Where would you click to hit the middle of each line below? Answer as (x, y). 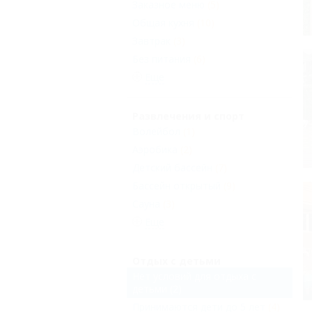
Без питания (162, 59)
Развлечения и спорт (188, 116)
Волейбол (156, 131)
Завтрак (151, 41)
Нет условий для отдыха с (194, 276)
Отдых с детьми (177, 261)
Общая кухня (163, 23)
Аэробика (155, 149)
